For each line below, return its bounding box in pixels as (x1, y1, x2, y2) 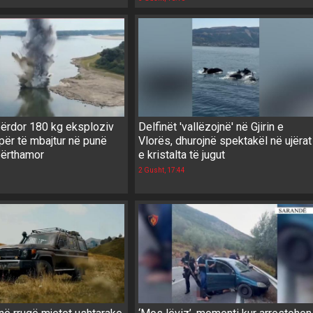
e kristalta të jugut (138, 148, 226, 162)
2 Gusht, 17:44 (138, 166, 186, 175)
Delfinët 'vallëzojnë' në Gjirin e (138, 120, 284, 134)
